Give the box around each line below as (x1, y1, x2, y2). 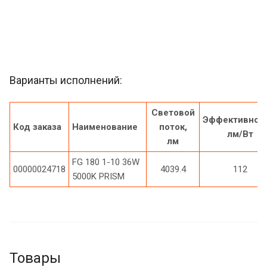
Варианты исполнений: (10, 74, 122, 87)
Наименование (72, 122, 138, 133)
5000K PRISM (72, 171, 125, 182)
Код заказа (13, 122, 61, 133)
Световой (151, 107, 195, 119)
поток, (159, 122, 187, 133)
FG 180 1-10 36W (72, 157, 139, 168)
